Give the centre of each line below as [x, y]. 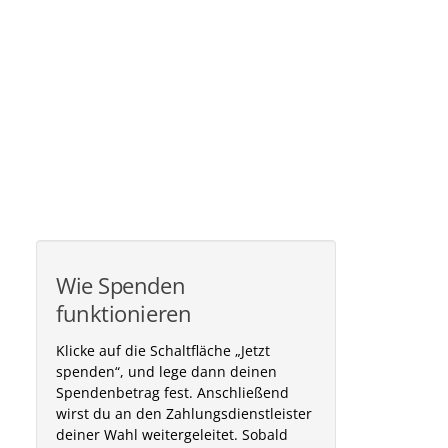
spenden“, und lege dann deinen [166, 371]
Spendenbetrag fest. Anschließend [172, 392]
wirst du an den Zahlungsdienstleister [183, 413]
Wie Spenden [120, 285]
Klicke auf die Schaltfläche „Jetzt [162, 350]
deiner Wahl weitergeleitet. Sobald [171, 434]
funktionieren [123, 313]
